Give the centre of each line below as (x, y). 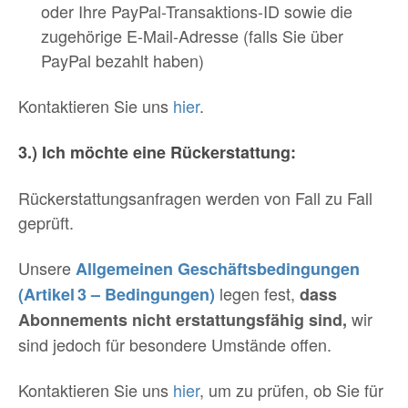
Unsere (47, 268)
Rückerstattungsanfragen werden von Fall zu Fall (195, 198)
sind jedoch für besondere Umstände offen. (175, 344)
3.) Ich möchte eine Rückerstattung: (157, 152)
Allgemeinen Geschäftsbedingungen (218, 269)
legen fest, (260, 293)
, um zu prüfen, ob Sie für (291, 390)
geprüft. (46, 222)
